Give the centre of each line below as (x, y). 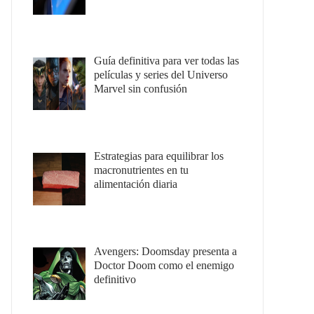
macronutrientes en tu (141, 170)
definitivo (115, 279)
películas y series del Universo (161, 74)
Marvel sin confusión (141, 88)
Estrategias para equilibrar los (159, 156)
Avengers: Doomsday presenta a (165, 251)
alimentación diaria (136, 184)
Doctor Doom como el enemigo (164, 265)
